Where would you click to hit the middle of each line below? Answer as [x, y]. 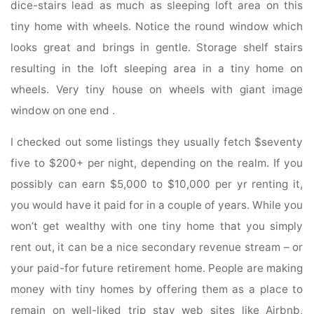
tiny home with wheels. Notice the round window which [157, 26]
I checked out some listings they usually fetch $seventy [157, 142]
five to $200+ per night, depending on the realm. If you [157, 163]
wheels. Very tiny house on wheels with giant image [157, 89]
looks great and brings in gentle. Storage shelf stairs [157, 47]
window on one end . [63, 110]
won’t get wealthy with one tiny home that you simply [157, 226]
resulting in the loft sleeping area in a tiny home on [157, 68]
